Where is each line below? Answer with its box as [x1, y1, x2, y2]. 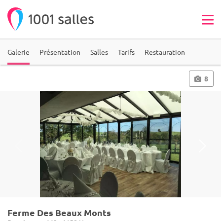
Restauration [145, 47, 185, 56]
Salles [90, 47, 108, 56]
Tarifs [118, 47, 135, 56]
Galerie [7, 47, 30, 56]
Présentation [39, 47, 80, 56]
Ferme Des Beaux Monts [7, 207, 111, 218]
